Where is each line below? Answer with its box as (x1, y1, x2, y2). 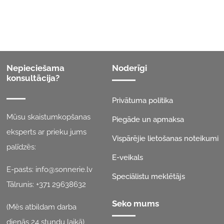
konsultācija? (6, 94, 60, 105)
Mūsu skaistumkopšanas (6, 134, 91, 143)
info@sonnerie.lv (35, 186, 93, 196)
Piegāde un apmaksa (112, 136, 184, 146)
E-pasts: (6, 186, 36, 196)
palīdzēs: (6, 164, 36, 173)
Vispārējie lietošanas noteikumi (112, 155, 218, 165)
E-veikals (112, 174, 143, 184)
